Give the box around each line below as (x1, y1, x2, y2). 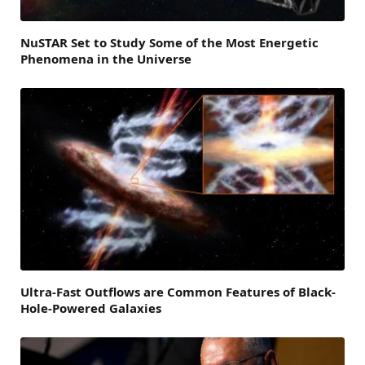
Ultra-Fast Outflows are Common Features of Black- (20, 284, 336, 300)
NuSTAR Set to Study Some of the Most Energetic (20, 34, 319, 51)
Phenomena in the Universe (20, 51, 191, 68)
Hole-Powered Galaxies (20, 300, 161, 316)
